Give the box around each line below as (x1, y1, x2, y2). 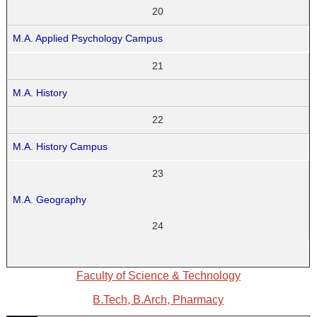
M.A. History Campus (13, 140, 108, 152)
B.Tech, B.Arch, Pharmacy (93, 294, 224, 306)
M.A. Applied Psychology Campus (13, 32, 163, 44)
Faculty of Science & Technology (76, 270, 241, 282)
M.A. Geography (13, 194, 87, 206)
